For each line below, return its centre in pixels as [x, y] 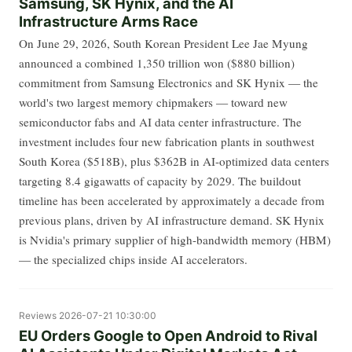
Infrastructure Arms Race [108, 21]
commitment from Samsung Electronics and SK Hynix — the [169, 82]
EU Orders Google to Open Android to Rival [168, 336]
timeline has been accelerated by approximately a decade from [172, 200]
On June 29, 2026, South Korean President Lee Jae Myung [163, 43]
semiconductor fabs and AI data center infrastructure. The [160, 121]
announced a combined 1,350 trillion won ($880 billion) [157, 62]
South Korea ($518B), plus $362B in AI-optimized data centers [174, 161]
